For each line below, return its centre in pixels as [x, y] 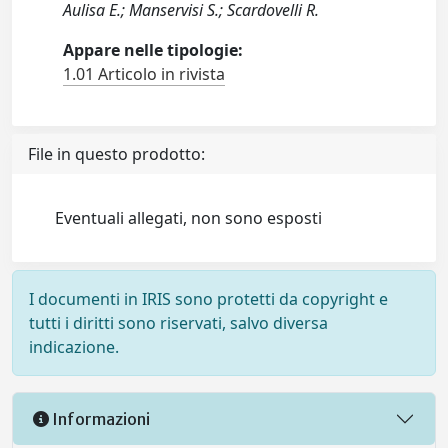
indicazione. [74, 347]
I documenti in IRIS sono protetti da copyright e [208, 299]
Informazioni [99, 418]
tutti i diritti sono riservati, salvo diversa [178, 323]
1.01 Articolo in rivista [144, 74]
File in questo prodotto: [116, 154]
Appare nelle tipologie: [153, 50]
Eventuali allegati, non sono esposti [189, 218]
